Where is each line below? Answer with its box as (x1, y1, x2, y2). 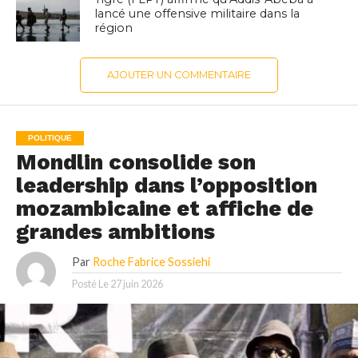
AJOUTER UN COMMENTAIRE (106, 69, 251, 82)
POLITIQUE (27, 133, 72, 143)
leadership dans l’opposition (15, 173, 317, 199)
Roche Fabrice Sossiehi (92, 255, 210, 269)
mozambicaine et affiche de (15, 196, 313, 222)
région (94, 21, 133, 36)
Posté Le (71, 277, 109, 291)
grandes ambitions (15, 219, 215, 245)
